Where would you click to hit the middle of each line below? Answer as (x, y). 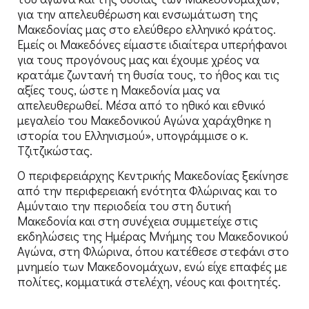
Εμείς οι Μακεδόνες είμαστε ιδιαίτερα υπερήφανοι (152, 44)
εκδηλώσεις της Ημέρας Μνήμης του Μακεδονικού (153, 236)
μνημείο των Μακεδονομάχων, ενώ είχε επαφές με (152, 267)
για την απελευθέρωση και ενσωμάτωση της (138, 13)
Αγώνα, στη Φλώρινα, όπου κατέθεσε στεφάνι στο (153, 251)
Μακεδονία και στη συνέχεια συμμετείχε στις (138, 221)
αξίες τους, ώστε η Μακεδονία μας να (119, 89)
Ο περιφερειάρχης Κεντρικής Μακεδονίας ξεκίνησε (153, 176)
